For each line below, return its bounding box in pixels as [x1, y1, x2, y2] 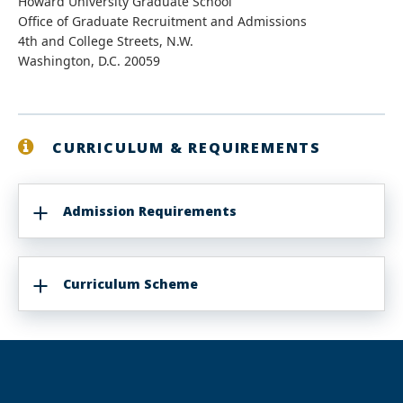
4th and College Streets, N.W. [18, 32, 193, 49]
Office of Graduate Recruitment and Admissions [18, 13, 307, 30]
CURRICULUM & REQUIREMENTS [52, 138, 321, 157]
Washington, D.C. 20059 [18, 52, 160, 69]
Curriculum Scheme [63, 275, 198, 292]
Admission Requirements [63, 202, 237, 219]
